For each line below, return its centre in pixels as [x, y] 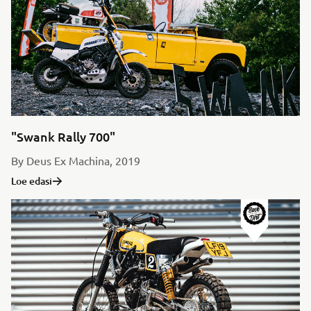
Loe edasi [32, 181]
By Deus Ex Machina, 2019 [76, 160]
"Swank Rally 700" [63, 136]
